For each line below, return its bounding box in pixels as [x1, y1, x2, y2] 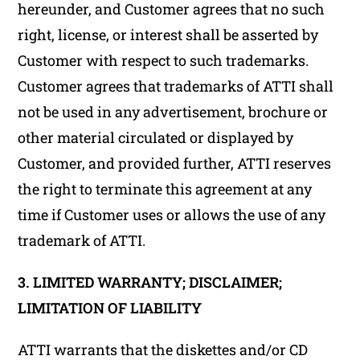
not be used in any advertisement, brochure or [18, 102, 329, 121]
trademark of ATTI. [18, 231, 146, 250]
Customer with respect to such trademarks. [18, 51, 309, 70]
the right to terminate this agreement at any [18, 179, 313, 198]
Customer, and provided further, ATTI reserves [18, 153, 332, 173]
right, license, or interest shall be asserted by [18, 25, 319, 44]
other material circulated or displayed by [18, 128, 294, 147]
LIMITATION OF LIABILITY [18, 298, 202, 317]
